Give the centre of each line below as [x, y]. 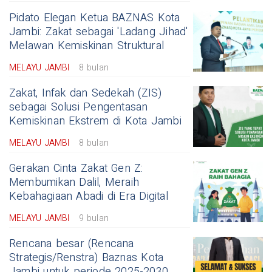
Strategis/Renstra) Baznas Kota [87, 258]
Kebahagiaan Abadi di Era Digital [89, 196]
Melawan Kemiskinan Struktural [87, 46]
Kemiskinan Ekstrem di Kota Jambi [95, 121]
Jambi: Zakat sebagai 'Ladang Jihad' [99, 32]
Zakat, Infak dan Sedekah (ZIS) [86, 93]
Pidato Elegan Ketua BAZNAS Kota [95, 18]
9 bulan [93, 218]
